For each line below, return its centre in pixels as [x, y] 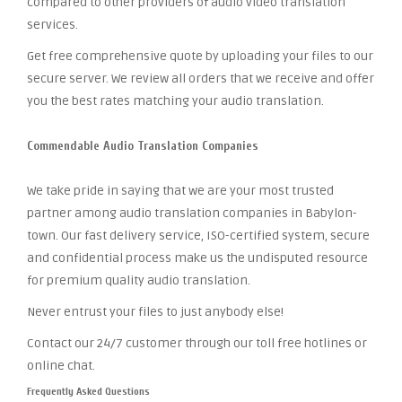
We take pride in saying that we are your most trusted [180, 191]
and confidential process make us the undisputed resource [197, 258]
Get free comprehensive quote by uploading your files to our [200, 56]
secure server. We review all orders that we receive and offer [201, 79]
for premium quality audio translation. [139, 280]
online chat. [61, 366]
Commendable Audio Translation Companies [143, 146]
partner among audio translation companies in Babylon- [192, 213]
